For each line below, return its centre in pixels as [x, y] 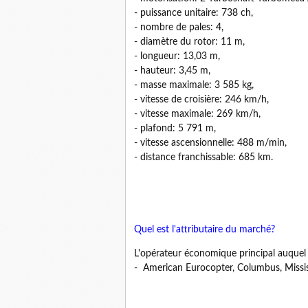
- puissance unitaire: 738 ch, [194, 13]
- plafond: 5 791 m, [175, 129]
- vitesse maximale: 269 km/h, [197, 114]
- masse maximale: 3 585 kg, [194, 85]
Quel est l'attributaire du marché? [205, 230]
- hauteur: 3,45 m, [172, 71]
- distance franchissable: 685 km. [203, 157]
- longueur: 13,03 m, [177, 56]
